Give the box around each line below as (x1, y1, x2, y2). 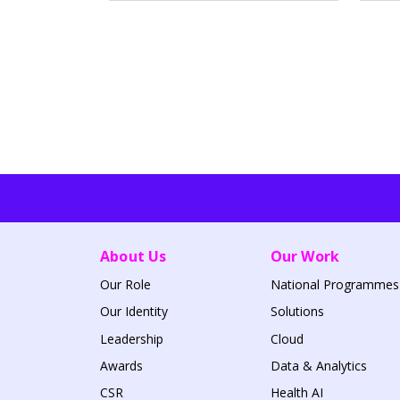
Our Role (100, 276, 151, 294)
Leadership (100, 329, 163, 347)
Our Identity (100, 303, 168, 321)
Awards (100, 356, 143, 374)
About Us (100, 246, 167, 267)
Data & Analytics (270, 356, 367, 374)
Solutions (270, 303, 324, 321)
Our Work (270, 246, 340, 267)
